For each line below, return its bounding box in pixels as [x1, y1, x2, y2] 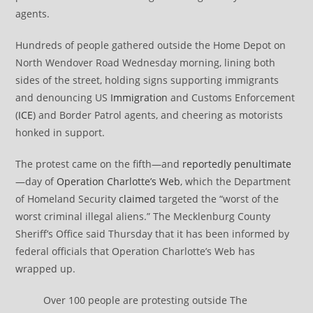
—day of [15, 174, 57, 188]
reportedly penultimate [182, 156, 292, 170]
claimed [119, 191, 156, 205]
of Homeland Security [15, 191, 119, 205]
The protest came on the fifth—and [15, 156, 183, 170]
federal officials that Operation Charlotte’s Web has [15, 244, 256, 258]
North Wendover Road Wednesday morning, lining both [15, 55, 276, 69]
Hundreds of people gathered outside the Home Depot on [15, 38, 286, 52]
